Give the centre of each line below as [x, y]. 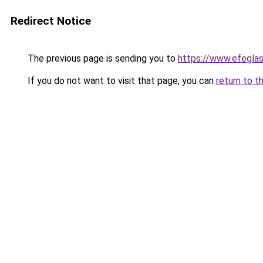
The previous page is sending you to [102, 58]
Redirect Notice [51, 21]
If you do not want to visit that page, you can [121, 81]
